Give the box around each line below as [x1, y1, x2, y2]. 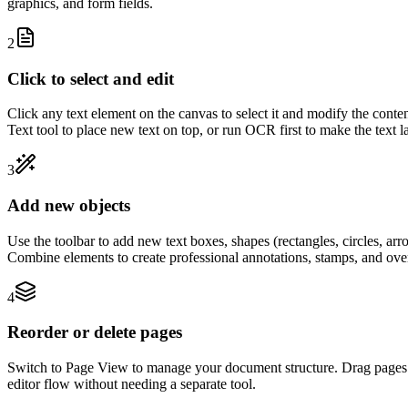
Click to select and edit [7, 68, 174, 88]
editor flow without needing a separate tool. [7, 376, 256, 393]
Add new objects [7, 196, 130, 216]
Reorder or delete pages [7, 322, 182, 342]
